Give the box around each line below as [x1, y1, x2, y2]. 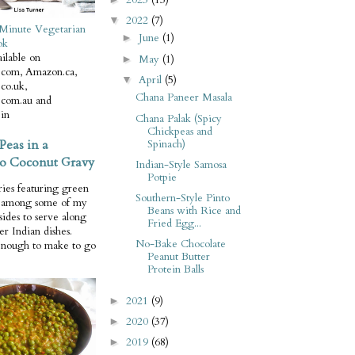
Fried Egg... [147, 216, 201, 231]
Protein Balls [147, 261, 204, 277]
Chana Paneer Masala [135, 90, 232, 105]
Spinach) [147, 136, 185, 151]
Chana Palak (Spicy [135, 111, 222, 126]
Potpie [147, 170, 177, 185]
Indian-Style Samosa [135, 157, 227, 172]
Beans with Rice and [147, 203, 241, 218]
